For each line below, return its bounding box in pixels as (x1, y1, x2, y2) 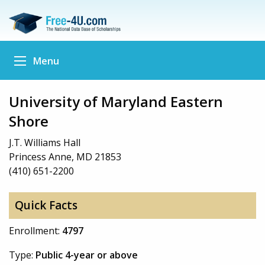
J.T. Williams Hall (9, 135, 80, 149)
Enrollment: (9, 224, 62, 237)
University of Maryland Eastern (9, 91, 223, 111)
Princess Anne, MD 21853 (9, 150, 121, 163)
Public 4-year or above (35, 248, 138, 261)
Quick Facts (14, 198, 77, 214)
